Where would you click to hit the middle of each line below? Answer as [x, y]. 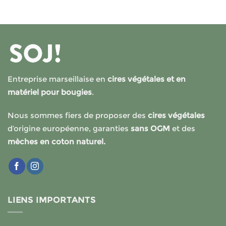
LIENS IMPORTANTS [52, 200]
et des [184, 128]
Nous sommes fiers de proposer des [77, 115]
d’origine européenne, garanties [69, 128]
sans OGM [151, 128]
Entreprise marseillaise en [58, 79]
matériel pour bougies [50, 92]
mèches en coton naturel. [56, 141]
